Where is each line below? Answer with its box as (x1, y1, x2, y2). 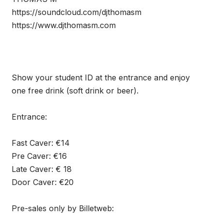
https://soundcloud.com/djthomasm (12, 7, 141, 17)
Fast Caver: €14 (12, 138, 70, 148)
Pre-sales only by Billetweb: (12, 203, 114, 213)
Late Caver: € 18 (12, 164, 72, 174)
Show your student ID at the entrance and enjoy (12, 73, 190, 82)
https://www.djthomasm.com (12, 20, 116, 30)
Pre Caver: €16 (12, 151, 67, 161)
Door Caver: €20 (12, 177, 74, 187)
